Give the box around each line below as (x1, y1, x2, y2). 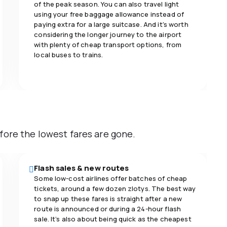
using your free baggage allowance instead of (34, 9, 184, 19)
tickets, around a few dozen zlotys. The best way (34, 183, 196, 193)
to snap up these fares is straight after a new (34, 194, 182, 203)
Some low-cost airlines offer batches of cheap (34, 173, 187, 183)
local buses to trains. (34, 50, 103, 59)
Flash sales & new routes (34, 162, 129, 173)
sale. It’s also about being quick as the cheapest (34, 214, 192, 223)
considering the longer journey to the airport (34, 29, 182, 39)
